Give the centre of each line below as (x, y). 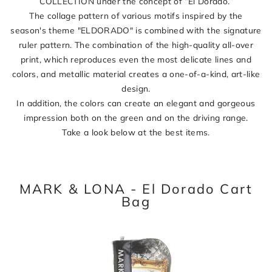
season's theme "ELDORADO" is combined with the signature (136, 30)
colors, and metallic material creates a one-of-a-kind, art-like (136, 74)
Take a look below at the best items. (136, 132)
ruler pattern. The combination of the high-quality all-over (136, 45)
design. (136, 88)
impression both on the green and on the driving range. (136, 117)
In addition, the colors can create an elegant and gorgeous (136, 103)
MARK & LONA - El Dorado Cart (136, 189)
